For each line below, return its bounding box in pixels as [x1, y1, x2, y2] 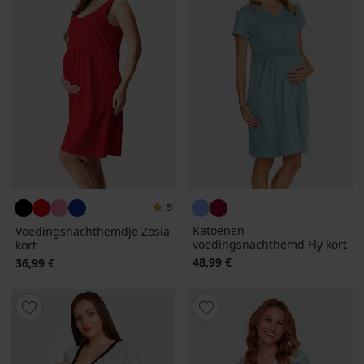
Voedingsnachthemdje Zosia [15, 223, 170, 239]
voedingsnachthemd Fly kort [193, 236, 347, 252]
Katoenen [193, 222, 245, 238]
